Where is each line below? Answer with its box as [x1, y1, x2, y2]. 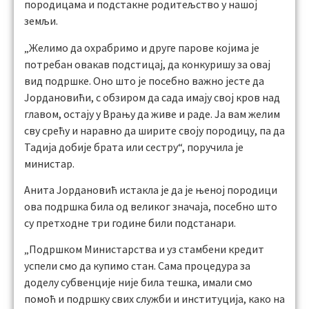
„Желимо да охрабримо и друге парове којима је [24, 40, 259, 54]
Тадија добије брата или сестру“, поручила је [24, 139, 243, 154]
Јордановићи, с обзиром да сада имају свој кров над [24, 90, 280, 104]
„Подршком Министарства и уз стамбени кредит [24, 242, 264, 257]
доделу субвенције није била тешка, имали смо [24, 275, 252, 290]
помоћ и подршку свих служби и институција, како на [24, 292, 285, 306]
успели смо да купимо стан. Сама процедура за [24, 259, 250, 273]
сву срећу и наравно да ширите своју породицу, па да [24, 123, 285, 137]
